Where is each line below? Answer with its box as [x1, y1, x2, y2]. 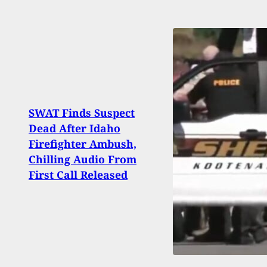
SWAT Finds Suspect [29, 105, 135, 120]
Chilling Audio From [29, 152, 136, 167]
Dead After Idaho [29, 121, 120, 136]
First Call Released [29, 167, 128, 182]
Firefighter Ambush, [29, 136, 136, 151]
